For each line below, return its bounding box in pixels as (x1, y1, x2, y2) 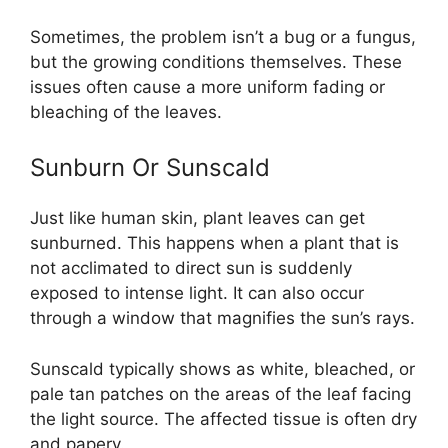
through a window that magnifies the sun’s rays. (30, 308, 415, 328)
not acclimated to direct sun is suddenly (30, 258, 352, 278)
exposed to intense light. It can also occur (30, 283, 364, 303)
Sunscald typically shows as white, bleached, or (30, 358, 415, 379)
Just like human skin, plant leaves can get (30, 208, 365, 228)
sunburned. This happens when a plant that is (30, 233, 399, 253)
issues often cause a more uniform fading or (30, 76, 385, 97)
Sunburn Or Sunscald (30, 153, 270, 182)
